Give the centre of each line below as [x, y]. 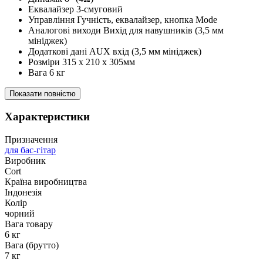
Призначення [31, 140]
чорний [20, 214]
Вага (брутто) [32, 245]
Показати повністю [43, 93]
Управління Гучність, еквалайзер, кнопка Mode [123, 19]
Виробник [25, 161]
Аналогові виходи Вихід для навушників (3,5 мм [126, 30]
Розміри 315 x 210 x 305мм [82, 62]
